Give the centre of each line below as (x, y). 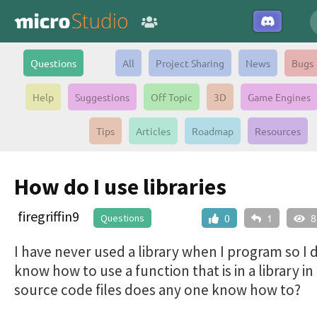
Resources (277, 131)
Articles (153, 131)
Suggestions (102, 97)
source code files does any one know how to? (157, 290)
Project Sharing (190, 63)
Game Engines (279, 97)
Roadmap (212, 131)
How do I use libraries (120, 187)
